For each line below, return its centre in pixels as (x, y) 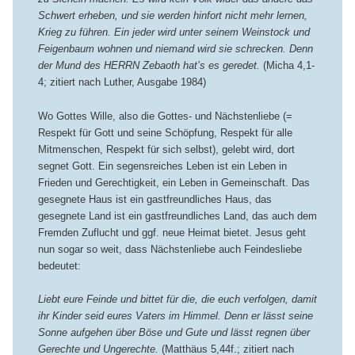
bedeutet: (59, 265)
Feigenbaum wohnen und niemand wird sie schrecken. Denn (175, 49)
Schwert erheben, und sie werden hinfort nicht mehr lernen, (172, 16)
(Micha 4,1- (288, 66)
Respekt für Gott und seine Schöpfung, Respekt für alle (165, 132)
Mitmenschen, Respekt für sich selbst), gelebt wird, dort (166, 149)
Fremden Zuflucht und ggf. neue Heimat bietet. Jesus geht (172, 232)
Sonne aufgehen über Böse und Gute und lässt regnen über (174, 332)
